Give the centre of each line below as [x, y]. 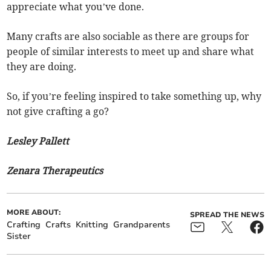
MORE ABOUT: [34, 213]
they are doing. [42, 67]
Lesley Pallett [38, 141]
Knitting [92, 225]
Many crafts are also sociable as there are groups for [128, 37]
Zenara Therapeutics [55, 171]
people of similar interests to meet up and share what [131, 52]
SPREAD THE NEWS [227, 215]
